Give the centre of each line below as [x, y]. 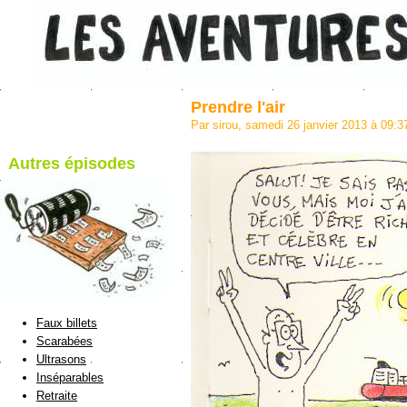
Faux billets [67, 323]
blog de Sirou [92, 186]
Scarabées [65, 342]
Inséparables [70, 378]
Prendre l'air [238, 107]
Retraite [57, 396]
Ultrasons [61, 360]
